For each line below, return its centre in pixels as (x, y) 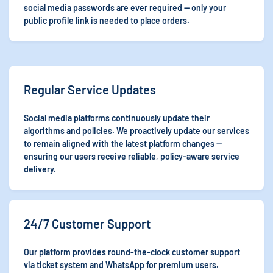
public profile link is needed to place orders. (107, 20)
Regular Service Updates (90, 90)
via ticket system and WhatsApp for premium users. (121, 265)
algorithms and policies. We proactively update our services (136, 131)
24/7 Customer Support (87, 224)
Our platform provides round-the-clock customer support (132, 252)
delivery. (40, 169)
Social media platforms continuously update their (117, 118)
